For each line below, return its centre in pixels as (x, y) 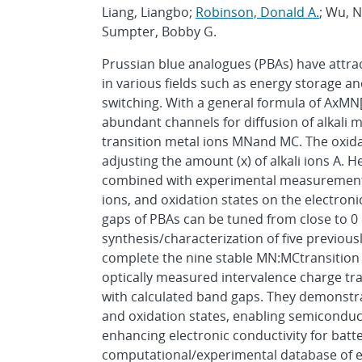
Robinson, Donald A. (257, 12)
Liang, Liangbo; (149, 12)
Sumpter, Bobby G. (159, 32)
